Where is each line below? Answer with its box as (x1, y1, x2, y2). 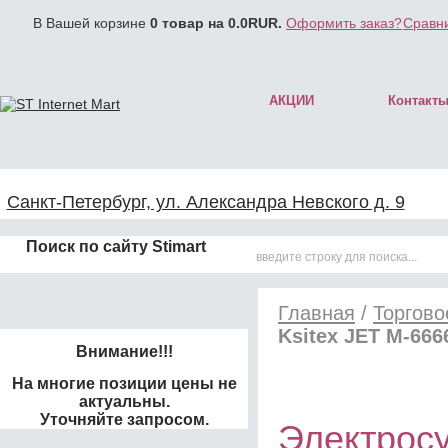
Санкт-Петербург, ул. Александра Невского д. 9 (6, 192, 405, 212)
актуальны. (78, 393, 170, 410)
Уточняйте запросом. (39, 411, 209, 428)
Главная (278, 302, 355, 324)
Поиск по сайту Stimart (26, 237, 206, 255)
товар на (158, 15, 228, 31)
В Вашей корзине (33, 15, 150, 31)
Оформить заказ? (286, 15, 402, 31)
